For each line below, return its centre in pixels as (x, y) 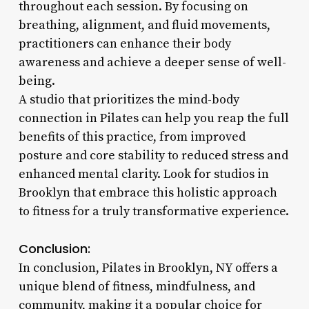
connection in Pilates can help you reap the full (153, 118)
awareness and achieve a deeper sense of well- (152, 62)
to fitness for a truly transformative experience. (153, 211)
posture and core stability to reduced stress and (153, 155)
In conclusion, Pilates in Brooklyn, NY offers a (148, 268)
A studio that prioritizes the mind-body (129, 99)
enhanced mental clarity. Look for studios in (143, 174)
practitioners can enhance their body (124, 43)
